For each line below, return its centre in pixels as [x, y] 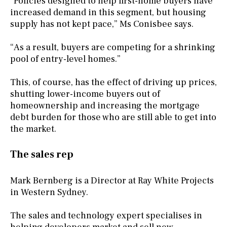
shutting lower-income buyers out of [85, 94]
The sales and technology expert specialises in [106, 215]
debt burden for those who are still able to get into [113, 117]
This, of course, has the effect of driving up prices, [113, 82]
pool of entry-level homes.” [65, 59]
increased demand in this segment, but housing [108, 12]
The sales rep [42, 154]
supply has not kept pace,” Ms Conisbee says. [102, 24]
